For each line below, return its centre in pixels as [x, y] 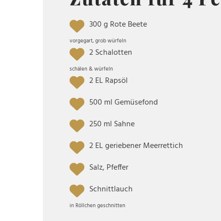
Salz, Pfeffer [109, 168]
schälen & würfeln [91, 69]
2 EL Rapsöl [109, 81]
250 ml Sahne [112, 125]
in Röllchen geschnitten [97, 206]
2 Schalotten [111, 53]
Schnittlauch [111, 190]
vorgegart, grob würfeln [98, 41]
